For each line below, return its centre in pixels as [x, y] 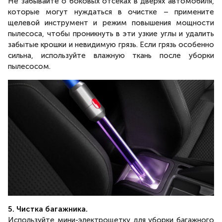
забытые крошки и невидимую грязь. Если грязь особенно [111, 44]
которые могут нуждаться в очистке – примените [111, 12]
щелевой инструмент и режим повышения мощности [111, 23]
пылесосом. [29, 66]
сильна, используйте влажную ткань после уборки [111, 55]
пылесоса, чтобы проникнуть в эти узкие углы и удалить [111, 33]
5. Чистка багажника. [48, 209]
